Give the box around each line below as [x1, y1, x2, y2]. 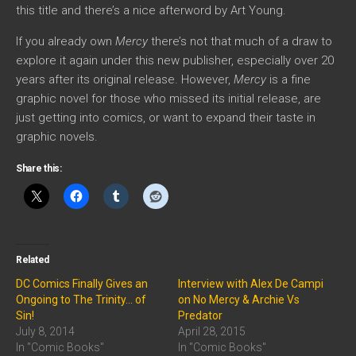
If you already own [16, 33, 115, 48]
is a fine [266, 72, 311, 87]
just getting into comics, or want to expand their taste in [16, 110, 315, 125]
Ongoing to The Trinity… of [16, 292, 146, 306]
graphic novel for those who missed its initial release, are [16, 91, 321, 106]
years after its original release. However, [16, 72, 234, 87]
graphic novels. [16, 129, 98, 144]
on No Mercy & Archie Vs [178, 292, 300, 306]
